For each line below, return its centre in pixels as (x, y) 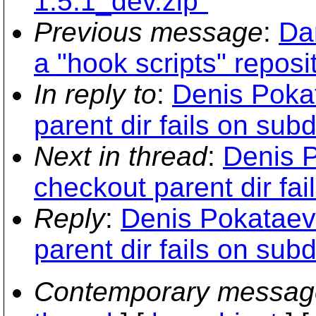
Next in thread (121, 156)
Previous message (148, 32)
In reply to (95, 94)
